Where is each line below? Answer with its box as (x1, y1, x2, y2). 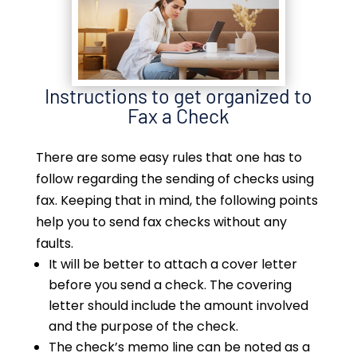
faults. (35, 234, 73, 253)
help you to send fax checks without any (35, 213, 287, 232)
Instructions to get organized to (44, 84, 312, 108)
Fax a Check (127, 104, 229, 128)
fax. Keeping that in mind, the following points (35, 191, 318, 210)
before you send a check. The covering (48, 276, 292, 295)
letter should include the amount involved (48, 296, 308, 316)
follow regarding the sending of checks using (35, 170, 314, 189)
